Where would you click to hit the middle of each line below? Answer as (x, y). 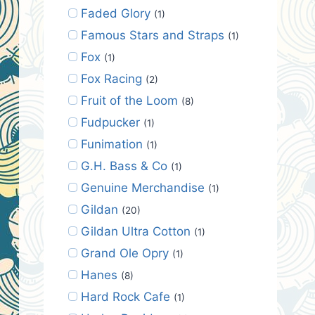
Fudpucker (110, 122)
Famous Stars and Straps (152, 35)
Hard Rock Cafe (125, 296)
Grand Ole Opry (124, 253)
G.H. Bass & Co (124, 166)
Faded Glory (115, 13)
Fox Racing (111, 78)
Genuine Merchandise (142, 187)
